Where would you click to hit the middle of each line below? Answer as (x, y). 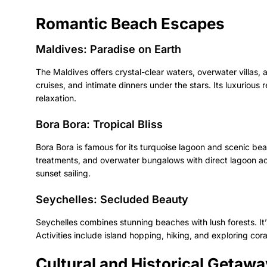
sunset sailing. (63, 173)
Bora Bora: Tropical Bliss (99, 124)
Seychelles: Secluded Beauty (112, 199)
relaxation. (56, 98)
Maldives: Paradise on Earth (108, 49)
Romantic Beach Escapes (130, 23)
